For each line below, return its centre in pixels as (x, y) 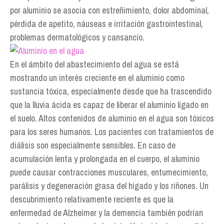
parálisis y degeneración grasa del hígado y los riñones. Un (109, 186)
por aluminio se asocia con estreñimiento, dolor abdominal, (109, 10)
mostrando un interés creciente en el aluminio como (97, 78)
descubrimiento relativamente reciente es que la (92, 199)
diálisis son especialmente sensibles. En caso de (93, 145)
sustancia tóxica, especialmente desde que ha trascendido (111, 91)
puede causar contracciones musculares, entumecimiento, (109, 172)
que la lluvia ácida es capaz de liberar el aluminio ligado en (109, 105)
